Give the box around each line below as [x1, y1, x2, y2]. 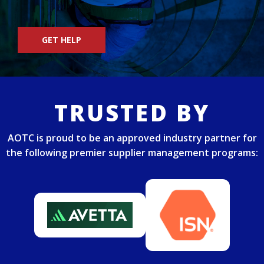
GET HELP [42, 34, 81, 45]
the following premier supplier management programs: [6, 146, 258, 159]
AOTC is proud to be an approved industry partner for [7, 131, 257, 144]
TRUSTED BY [54, 97, 210, 128]
